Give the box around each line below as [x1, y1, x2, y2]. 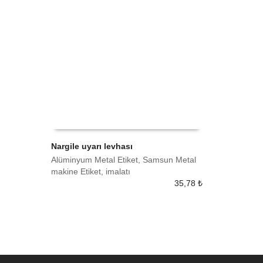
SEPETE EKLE [59, 160, 107, 169]
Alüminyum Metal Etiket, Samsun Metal [51, 154, 196, 164]
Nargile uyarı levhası [51, 141, 133, 151]
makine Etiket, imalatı [51, 166, 130, 176]
